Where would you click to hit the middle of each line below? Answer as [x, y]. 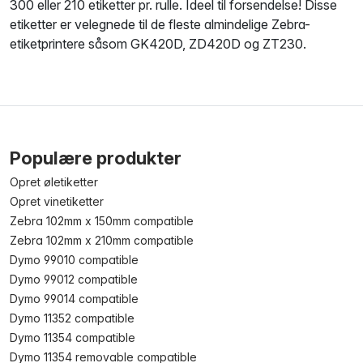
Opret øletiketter [54, 182]
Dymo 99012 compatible [74, 279]
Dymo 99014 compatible [74, 299]
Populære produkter [96, 158]
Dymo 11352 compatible [72, 318]
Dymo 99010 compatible [74, 260]
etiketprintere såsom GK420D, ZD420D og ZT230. [158, 44]
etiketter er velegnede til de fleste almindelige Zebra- [160, 24]
